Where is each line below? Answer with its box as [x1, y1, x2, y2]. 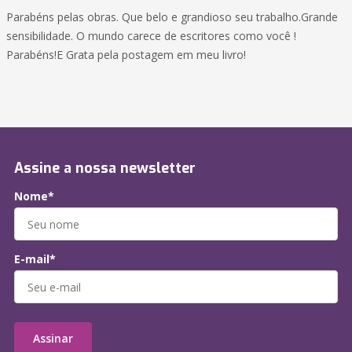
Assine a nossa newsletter [14, 159, 196, 178]
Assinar [33, 331, 73, 346]
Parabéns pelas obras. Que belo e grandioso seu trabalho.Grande [6, 9, 338, 25]
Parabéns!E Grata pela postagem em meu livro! [6, 47, 246, 63]
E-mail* [14, 251, 56, 267]
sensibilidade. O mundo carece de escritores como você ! [6, 28, 296, 44]
